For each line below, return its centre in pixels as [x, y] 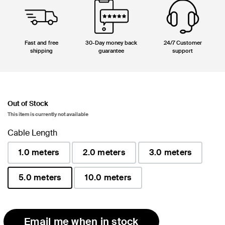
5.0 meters [40, 177]
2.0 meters [104, 152]
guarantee [111, 50]
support [183, 50]
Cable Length [32, 133]
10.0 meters [108, 177]
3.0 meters [170, 152]
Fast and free [41, 42]
